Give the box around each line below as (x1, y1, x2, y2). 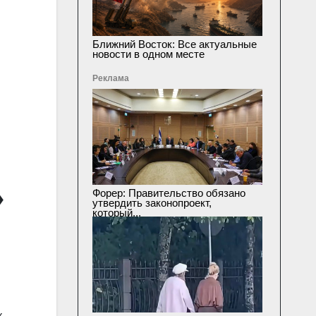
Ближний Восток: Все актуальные (92, 38, 257, 51)
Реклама (92, 73, 129, 84)
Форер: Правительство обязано (92, 187, 245, 199)
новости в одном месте (92, 48, 205, 61)
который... (92, 207, 141, 219)
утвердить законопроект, (92, 197, 212, 209)
